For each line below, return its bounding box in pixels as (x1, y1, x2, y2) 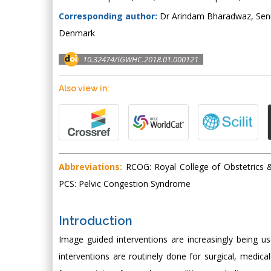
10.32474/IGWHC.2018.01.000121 (83, 54, 198, 65)
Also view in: (59, 83, 109, 93)
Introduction (59, 214, 132, 228)
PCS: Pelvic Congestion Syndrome (59, 178, 191, 189)
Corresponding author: (59, 10, 157, 22)
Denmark (59, 27, 95, 39)
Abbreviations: (59, 161, 122, 172)
